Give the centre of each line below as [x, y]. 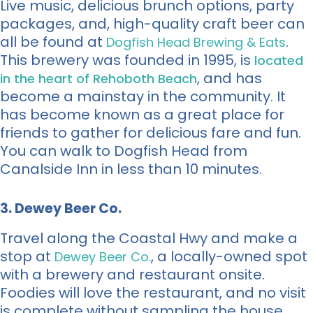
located [279, 60]
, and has [230, 78]
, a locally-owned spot [229, 256]
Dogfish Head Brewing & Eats [196, 42]
